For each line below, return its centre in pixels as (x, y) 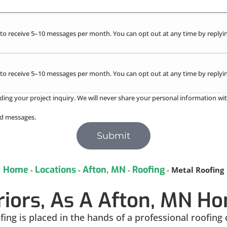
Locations (55, 170)
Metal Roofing (198, 170)
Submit (113, 136)
